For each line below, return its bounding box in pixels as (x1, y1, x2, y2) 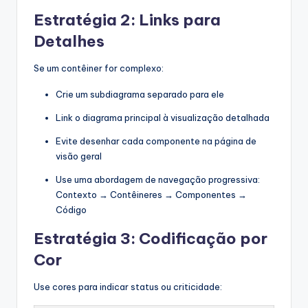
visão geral (56, 151, 102, 162)
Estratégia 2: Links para (34, 10, 221, 30)
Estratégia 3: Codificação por (34, 229, 267, 249)
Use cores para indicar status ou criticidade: (34, 281, 222, 293)
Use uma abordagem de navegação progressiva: (56, 174, 260, 186)
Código (56, 204, 87, 216)
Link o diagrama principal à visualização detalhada (56, 112, 269, 124)
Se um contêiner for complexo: (34, 63, 164, 74)
